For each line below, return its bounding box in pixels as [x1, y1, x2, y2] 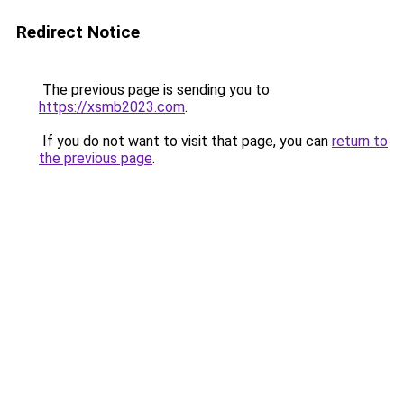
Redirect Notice [16, 22, 140, 42]
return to [332, 133, 388, 150]
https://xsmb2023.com [39, 98, 185, 115]
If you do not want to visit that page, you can [39, 133, 332, 150]
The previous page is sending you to [39, 81, 270, 98]
